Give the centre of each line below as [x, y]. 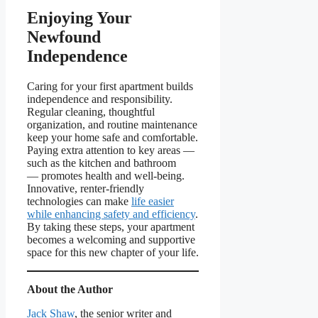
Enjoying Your [79, 17]
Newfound [64, 37]
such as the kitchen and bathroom [102, 163]
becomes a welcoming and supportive [111, 239]
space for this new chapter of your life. [113, 252]
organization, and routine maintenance [112, 124]
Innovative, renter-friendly [86, 188]
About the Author [70, 289]
